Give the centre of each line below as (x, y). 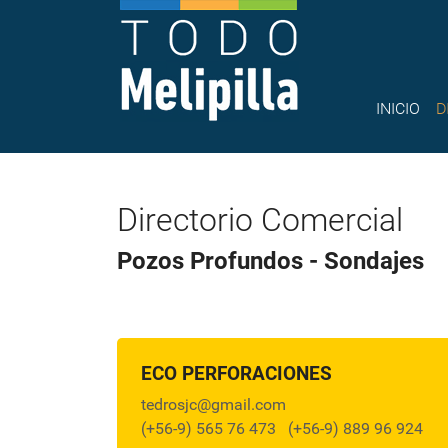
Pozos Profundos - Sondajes (270, 261)
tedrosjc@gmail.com (213, 404)
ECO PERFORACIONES (236, 373)
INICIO (398, 109)
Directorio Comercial (260, 220)
